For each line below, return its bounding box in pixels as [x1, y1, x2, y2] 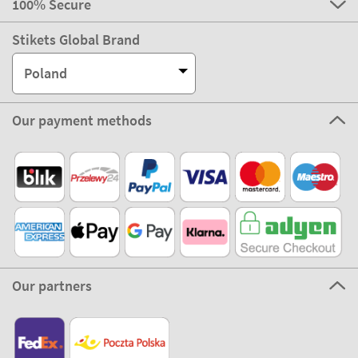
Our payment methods [12, 110, 152, 129]
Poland [24, 64, 67, 83]
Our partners [12, 276, 92, 295]
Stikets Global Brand [12, 30, 140, 49]
